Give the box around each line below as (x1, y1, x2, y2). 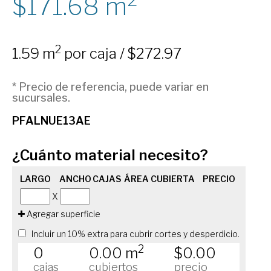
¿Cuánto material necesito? (12, 146, 209, 164)
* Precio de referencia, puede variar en (12, 80, 209, 93)
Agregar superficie (25, 209, 101, 219)
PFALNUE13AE (12, 114, 91, 127)
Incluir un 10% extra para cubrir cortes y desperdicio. (30, 229, 240, 239)
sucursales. (12, 91, 71, 104)
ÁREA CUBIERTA (124, 174, 195, 184)
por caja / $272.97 (61, 45, 182, 62)
